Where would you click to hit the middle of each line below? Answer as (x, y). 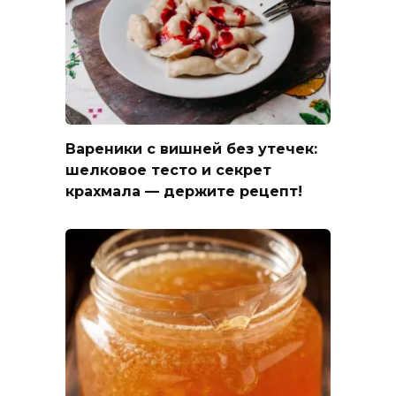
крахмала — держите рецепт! (184, 191)
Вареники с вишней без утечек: (191, 148)
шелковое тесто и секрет (168, 170)
